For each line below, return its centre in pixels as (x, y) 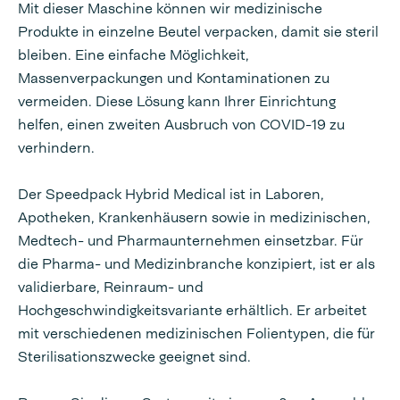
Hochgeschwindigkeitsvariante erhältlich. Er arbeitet (192, 310)
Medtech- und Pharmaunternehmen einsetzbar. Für (191, 241)
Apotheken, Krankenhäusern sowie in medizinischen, (194, 217)
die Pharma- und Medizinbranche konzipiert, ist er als (196, 264)
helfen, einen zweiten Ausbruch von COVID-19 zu (181, 125)
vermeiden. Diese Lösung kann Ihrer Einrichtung (177, 101)
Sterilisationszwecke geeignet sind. (134, 357)
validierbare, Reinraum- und (111, 287)
